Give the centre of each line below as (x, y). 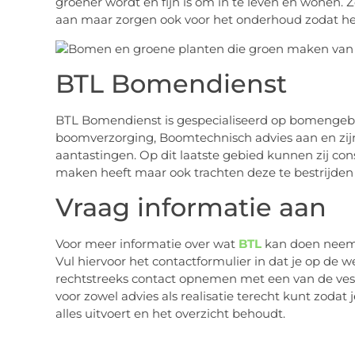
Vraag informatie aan (191, 208)
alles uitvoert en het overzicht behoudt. (170, 314)
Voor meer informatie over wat (147, 244)
